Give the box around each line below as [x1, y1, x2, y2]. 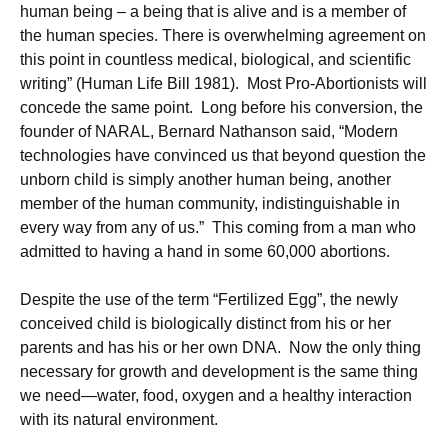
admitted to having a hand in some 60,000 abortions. [20, 243, 390, 260]
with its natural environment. [20, 411, 218, 428]
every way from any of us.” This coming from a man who [20, 219, 416, 236]
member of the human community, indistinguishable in [20, 195, 400, 212]
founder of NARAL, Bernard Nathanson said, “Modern [20, 123, 398, 140]
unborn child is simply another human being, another [20, 171, 391, 188]
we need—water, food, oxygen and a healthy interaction [20, 387, 412, 404]
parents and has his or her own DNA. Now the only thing [20, 339, 421, 356]
